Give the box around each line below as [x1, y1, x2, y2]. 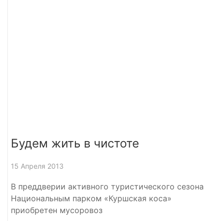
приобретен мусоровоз [11, 205, 103, 215]
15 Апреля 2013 [11, 161, 64, 170]
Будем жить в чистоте [11, 136, 139, 150]
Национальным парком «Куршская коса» [11, 193, 172, 203]
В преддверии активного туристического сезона [11, 181, 204, 191]
